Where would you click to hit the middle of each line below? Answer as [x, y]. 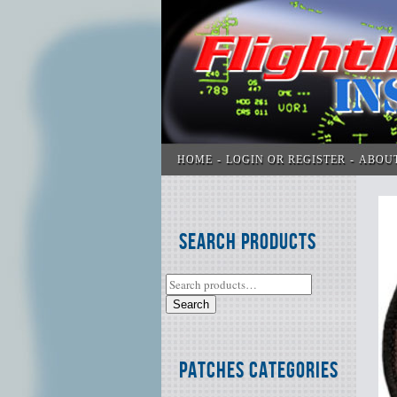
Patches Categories [259, 371]
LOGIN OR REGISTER [286, 160]
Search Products [248, 243]
